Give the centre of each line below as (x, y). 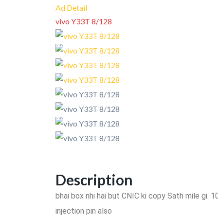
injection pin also (84, 211)
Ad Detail (71, 7)
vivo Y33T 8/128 (84, 21)
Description (94, 179)
